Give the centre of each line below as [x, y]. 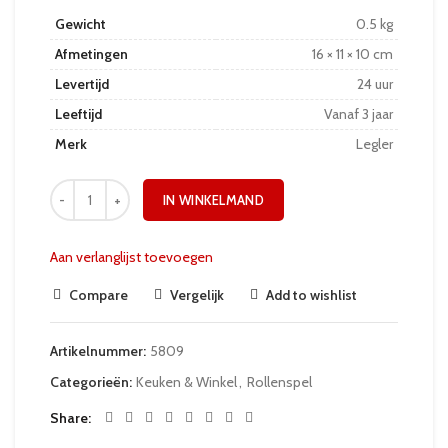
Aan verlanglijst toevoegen [131, 256]
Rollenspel [279, 381]
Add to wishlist [311, 294]
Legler [374, 143]
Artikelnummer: [99, 350]
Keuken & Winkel [186, 381]
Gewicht [80, 23]
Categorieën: [92, 381]
